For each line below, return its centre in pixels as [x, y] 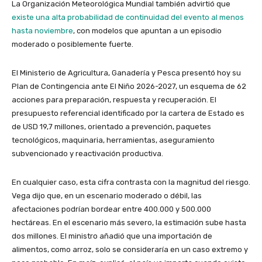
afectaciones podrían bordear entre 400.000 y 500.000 [111, 209]
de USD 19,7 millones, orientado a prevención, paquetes [111, 127]
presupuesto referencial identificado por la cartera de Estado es [128, 113]
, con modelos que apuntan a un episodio [147, 31]
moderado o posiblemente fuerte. [73, 44]
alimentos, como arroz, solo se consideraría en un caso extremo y [130, 250]
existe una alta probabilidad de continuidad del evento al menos [128, 18]
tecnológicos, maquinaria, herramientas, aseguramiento [113, 140]
